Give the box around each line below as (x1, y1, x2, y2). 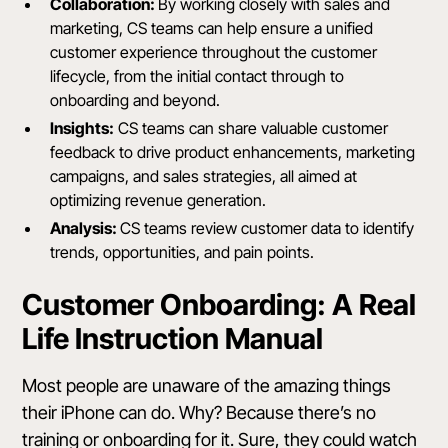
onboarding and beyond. (50, 90, 221, 111)
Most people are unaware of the (22, 375, 275, 397)
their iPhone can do (22, 402, 172, 424)
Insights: (50, 118, 115, 139)
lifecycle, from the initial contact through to (50, 66, 345, 87)
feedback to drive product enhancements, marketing (50, 142, 416, 163)
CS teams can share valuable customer (114, 118, 389, 139)
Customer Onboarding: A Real (22, 287, 417, 323)
